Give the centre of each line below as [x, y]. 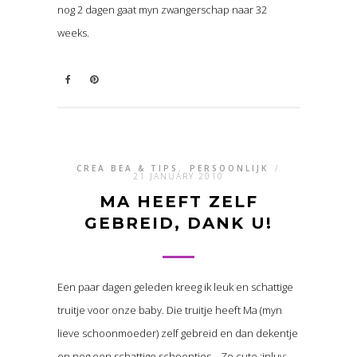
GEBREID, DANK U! [178, 223]
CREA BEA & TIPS [127, 168]
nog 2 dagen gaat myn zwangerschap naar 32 [162, 9]
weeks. [73, 32]
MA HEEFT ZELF [178, 201]
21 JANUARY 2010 [178, 176]
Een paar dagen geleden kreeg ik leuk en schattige [175, 286]
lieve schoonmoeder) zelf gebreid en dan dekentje [177, 333]
